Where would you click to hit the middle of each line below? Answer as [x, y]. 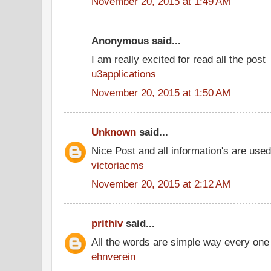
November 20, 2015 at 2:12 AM [161, 184]
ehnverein [113, 256]
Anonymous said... [136, 41]
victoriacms [118, 165]
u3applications [124, 73]
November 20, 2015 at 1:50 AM [161, 92]
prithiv [107, 223]
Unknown [114, 132]
